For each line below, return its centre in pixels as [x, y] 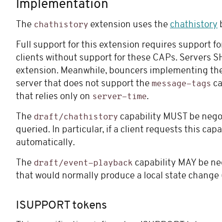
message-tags [181, 84]
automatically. [45, 143]
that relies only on [54, 97]
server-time [119, 97]
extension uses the [129, 25]
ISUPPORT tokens [61, 206]
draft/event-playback [83, 164]
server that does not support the [84, 84]
